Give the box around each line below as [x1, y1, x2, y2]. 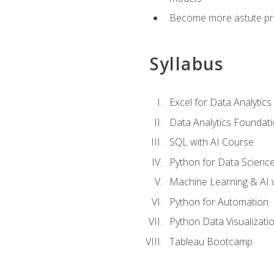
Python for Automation [169, 194, 268, 209]
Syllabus [149, 51, 224, 75]
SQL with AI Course [169, 135, 254, 149]
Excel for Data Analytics [169, 95, 272, 109]
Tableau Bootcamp [169, 234, 253, 248]
